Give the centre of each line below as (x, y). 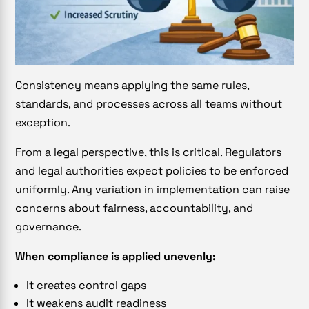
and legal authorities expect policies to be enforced (152, 170)
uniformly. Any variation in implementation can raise (153, 189)
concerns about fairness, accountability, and (134, 208)
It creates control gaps (87, 285)
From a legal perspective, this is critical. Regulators (149, 152)
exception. (43, 122)
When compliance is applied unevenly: (116, 256)
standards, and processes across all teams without (149, 103)
